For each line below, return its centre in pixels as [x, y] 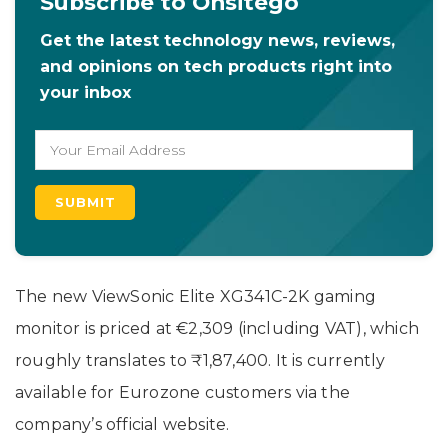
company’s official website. [122, 424]
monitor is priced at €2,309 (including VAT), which [217, 328]
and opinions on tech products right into [216, 66]
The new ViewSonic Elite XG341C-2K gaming [196, 296]
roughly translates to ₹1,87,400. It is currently [200, 360]
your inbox [85, 92]
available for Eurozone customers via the [183, 392]
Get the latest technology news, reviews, [217, 40]
